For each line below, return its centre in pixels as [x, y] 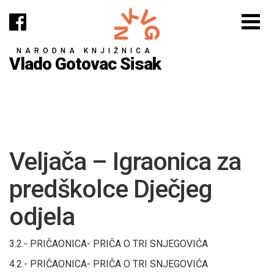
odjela [42, 217]
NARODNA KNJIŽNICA [85, 50]
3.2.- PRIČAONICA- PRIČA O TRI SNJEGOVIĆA [109, 244]
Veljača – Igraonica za [125, 161]
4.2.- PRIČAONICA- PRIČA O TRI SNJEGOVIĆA [109, 264]
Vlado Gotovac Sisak [85, 64]
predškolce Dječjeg [111, 189]
